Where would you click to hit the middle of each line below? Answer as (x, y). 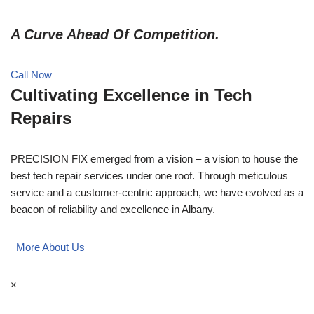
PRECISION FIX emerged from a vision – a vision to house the (154, 158)
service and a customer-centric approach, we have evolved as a (157, 192)
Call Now (31, 74)
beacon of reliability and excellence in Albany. (113, 209)
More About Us (50, 247)
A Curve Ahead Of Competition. (115, 34)
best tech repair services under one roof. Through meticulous (149, 175)
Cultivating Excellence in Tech (131, 95)
